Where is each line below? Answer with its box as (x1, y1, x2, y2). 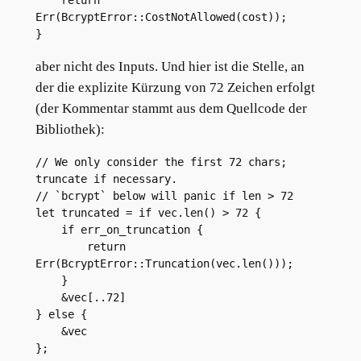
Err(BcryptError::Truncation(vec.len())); (35, 256, 293, 270)
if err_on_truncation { (60, 222, 203, 236)
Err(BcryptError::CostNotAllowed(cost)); (35, 10, 287, 24)
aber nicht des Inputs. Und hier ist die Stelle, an (35, 58, 305, 74)
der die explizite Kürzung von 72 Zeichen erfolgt (35, 79, 315, 95)
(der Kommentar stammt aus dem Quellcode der (35, 100, 307, 116)
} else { (35, 307, 87, 321)
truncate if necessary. (35, 172, 177, 185)
